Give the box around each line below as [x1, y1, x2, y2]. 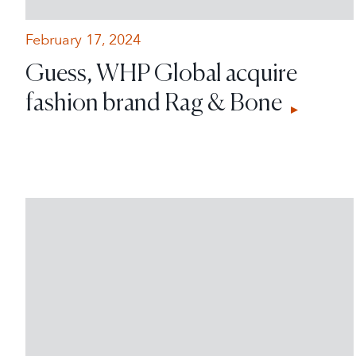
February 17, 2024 [25, 29, 141, 50]
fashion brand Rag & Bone [25, 86, 286, 117]
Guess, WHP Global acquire [25, 56, 297, 87]
